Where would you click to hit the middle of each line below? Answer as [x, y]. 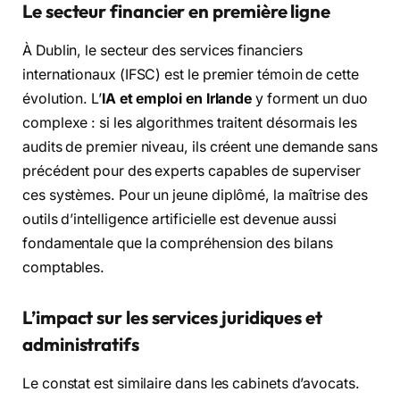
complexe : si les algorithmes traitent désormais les [190, 123]
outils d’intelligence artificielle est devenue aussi [179, 220]
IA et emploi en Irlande [177, 99]
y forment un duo [310, 99]
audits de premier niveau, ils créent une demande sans [200, 147]
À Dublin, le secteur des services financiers [162, 51]
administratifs [81, 344]
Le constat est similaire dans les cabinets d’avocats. [191, 384]
